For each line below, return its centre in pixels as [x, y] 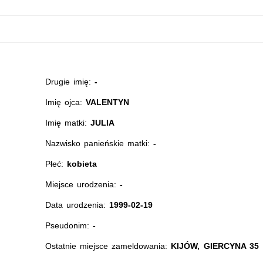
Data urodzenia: [77, 205]
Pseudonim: [69, 225]
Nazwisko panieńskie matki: [99, 143]
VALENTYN [108, 102]
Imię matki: [68, 123]
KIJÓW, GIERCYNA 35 [215, 246]
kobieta [82, 164]
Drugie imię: [70, 82]
